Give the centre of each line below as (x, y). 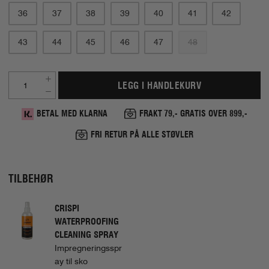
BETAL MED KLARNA (72, 114)
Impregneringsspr (88, 248)
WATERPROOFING (87, 222)
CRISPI (67, 209)
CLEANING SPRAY (86, 235)
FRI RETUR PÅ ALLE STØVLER (142, 135)
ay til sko (71, 261)
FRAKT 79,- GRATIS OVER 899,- (193, 114)
